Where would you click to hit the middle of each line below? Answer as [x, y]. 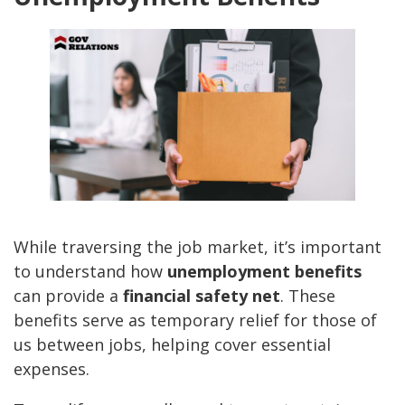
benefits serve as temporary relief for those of [195, 320]
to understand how [90, 272]
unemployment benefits [264, 272]
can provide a [68, 296]
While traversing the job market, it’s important [198, 247]
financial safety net [202, 296]
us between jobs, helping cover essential [172, 345]
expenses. [52, 369]
